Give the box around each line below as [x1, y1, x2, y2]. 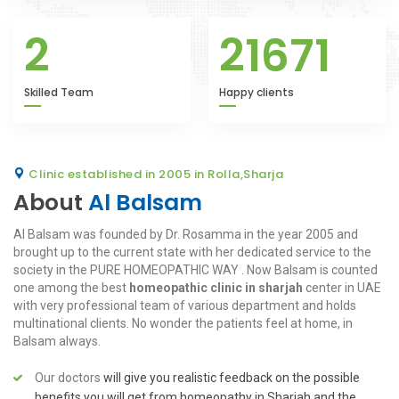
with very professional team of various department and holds [13, 298, 356, 313]
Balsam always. [13, 334, 101, 348]
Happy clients [219, 85, 294, 100]
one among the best [13, 281, 129, 295]
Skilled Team [24, 85, 94, 100]
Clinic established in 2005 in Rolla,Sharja [25, 166, 283, 183]
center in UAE [303, 281, 381, 295]
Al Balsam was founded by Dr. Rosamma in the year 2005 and [13, 227, 358, 241]
